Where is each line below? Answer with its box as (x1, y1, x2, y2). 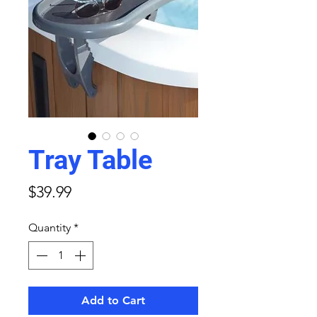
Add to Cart (81, 294, 145, 308)
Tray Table (28, 144, 153, 176)
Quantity (28, 221, 71, 235)
